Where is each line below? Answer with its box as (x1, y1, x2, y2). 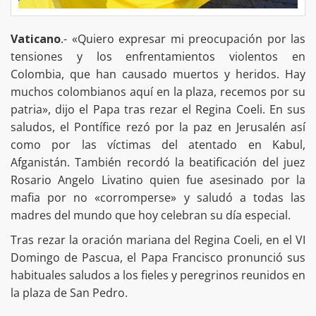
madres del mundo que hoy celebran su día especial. (11, 207, 291, 224)
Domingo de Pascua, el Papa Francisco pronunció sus (11, 250, 305, 266)
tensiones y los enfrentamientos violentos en (11, 49, 305, 65)
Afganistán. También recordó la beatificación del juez (11, 154, 305, 171)
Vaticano (11, 31, 61, 47)
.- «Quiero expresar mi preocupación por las (61, 31, 305, 47)
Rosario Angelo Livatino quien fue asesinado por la (11, 172, 305, 188)
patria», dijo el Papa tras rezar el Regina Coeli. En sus (11, 102, 305, 118)
